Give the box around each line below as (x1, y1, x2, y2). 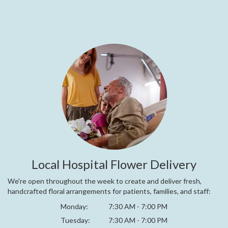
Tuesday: (61, 216, 90, 225)
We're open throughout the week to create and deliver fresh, (8, 176, 202, 185)
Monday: (61, 202, 88, 211)
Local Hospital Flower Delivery (32, 156, 196, 172)
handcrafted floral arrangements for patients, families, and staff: (8, 186, 211, 195)
